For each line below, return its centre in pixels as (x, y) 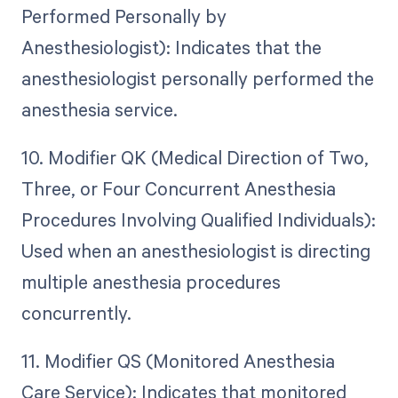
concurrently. (76, 312)
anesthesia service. (99, 109)
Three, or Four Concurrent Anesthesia (178, 188)
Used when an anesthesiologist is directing (195, 250)
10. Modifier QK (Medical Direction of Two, (195, 157)
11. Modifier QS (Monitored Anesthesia (178, 360)
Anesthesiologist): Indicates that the (171, 47)
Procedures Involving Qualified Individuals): (198, 219)
